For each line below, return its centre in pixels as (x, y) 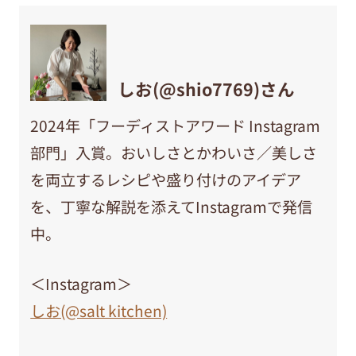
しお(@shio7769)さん (207, 88)
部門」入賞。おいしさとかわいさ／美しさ (174, 153)
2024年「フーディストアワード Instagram (176, 126)
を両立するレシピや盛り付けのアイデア (166, 180)
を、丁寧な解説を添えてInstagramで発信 (172, 207)
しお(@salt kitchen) (99, 310)
